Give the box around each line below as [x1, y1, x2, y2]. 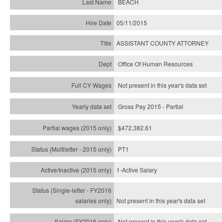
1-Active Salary [116, 166, 157, 174]
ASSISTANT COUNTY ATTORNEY [116, 39, 209, 47]
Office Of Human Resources [118, 59, 193, 68]
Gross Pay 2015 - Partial [118, 102, 183, 111]
